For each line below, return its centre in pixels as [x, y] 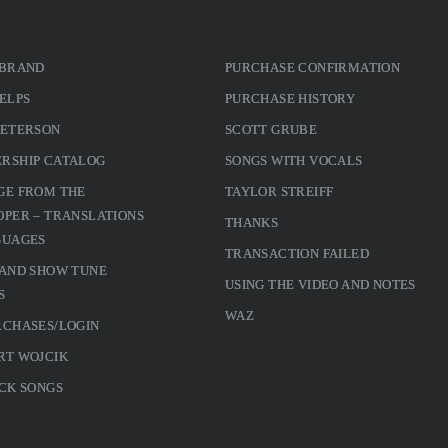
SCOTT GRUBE [271, 129]
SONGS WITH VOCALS [293, 160]
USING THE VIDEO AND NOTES [320, 284]
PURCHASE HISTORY [290, 98]
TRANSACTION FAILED [297, 253]
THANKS [251, 222]
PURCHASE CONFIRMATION [312, 67]
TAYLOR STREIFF [279, 191]
